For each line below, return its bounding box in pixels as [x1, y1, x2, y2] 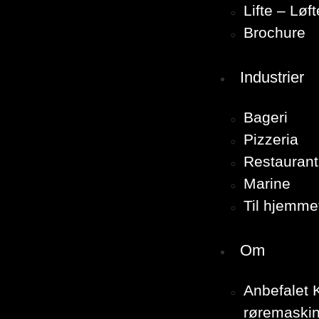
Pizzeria [244, 131, 298, 148]
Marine [244, 175, 291, 192]
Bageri [244, 109, 288, 126]
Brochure [244, 24, 305, 41]
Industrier [240, 68, 304, 86]
